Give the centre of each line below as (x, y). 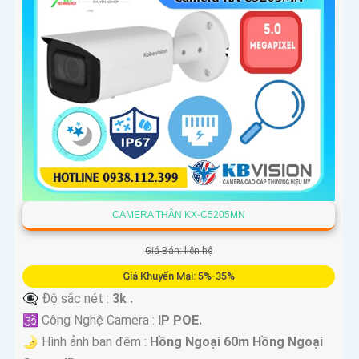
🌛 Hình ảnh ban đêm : (86, 342)
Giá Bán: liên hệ (178, 251)
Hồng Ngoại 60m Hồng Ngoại (236, 342)
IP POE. (180, 321)
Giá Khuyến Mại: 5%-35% (178, 276)
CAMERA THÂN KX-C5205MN (178, 215)
